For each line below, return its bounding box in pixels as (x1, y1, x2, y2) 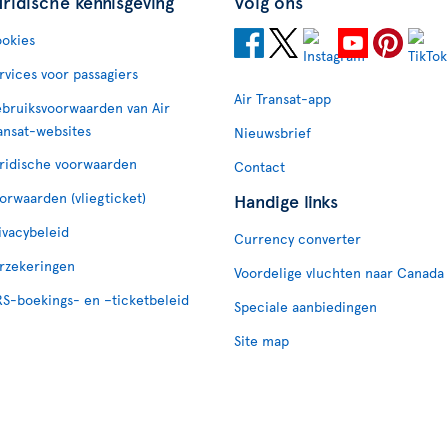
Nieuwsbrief (234, 123, 311, 142)
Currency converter (234, 229, 361, 248)
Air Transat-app (234, 89, 331, 108)
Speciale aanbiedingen (234, 297, 377, 316)
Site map (234, 331, 289, 350)
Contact (234, 157, 285, 176)
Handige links (234, 188, 338, 213)
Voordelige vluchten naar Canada (234, 263, 444, 282)
